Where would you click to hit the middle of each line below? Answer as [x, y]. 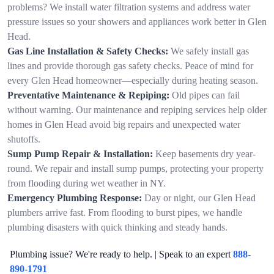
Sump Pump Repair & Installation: [80, 154]
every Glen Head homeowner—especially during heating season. [133, 80]
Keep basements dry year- [206, 154]
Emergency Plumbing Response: [75, 198]
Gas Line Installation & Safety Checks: [88, 51]
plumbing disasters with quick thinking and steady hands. [117, 227]
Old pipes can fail [206, 95]
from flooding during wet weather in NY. [87, 183]
